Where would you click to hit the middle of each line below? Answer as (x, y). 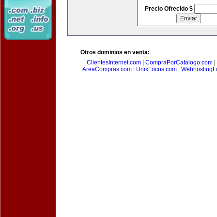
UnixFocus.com (156, 69)
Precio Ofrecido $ (169, 9)
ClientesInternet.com (114, 62)
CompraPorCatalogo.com (179, 62)
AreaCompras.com (107, 69)
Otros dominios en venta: (115, 52)
